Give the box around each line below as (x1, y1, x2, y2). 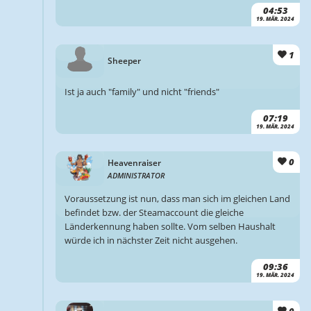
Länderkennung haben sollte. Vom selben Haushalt (64, 219, 276, 233)
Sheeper (108, 55, 142, 67)
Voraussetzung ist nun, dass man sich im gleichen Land (64, 192, 290, 205)
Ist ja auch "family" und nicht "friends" (64, 85, 219, 98)
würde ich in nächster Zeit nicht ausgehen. (64, 233, 237, 246)
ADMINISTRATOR (108, 170, 165, 181)
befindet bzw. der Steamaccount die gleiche (64, 205, 244, 219)
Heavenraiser (108, 157, 162, 169)
